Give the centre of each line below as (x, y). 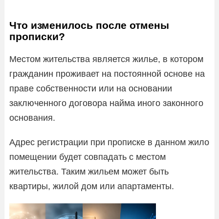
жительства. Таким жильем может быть (89, 171)
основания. (32, 118)
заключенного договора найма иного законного (106, 103)
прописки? (37, 36)
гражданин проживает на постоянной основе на (107, 74)
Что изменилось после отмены (89, 25)
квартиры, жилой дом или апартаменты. (92, 186)
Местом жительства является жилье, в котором (106, 59)
